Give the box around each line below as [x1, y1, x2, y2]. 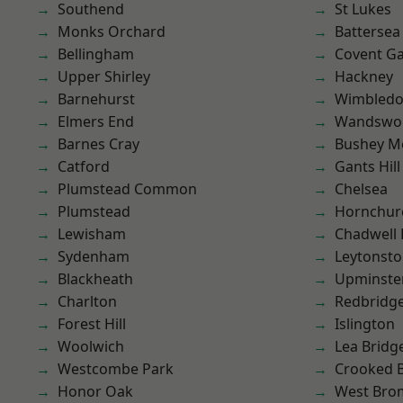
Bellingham [58, 44, 134, 64]
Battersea [335, 22, 400, 41]
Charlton [58, 291, 117, 311]
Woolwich [58, 336, 124, 356]
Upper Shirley [58, 67, 150, 86]
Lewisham [58, 224, 126, 244]
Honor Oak [58, 381, 133, 401]
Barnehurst [58, 89, 135, 109]
